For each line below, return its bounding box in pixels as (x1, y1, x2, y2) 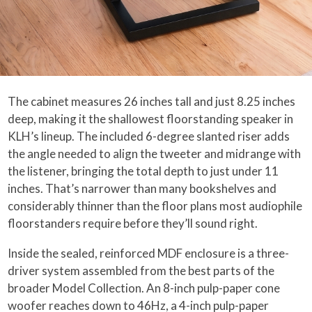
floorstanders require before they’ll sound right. (8, 215, 258, 231)
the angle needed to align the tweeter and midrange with (8, 146, 302, 161)
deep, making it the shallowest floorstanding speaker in (8, 111, 294, 126)
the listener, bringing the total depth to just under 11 (8, 163, 279, 178)
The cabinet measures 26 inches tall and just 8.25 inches (8, 93, 296, 109)
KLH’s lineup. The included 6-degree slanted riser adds (8, 128, 290, 143)
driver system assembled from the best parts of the (8, 263, 275, 278)
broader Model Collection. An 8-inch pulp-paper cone (8, 280, 281, 295)
